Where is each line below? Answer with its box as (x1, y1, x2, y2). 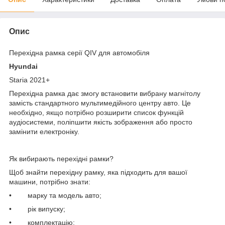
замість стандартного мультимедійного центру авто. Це (9, 99, 191, 107)
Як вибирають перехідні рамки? (9, 155, 114, 163)
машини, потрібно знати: (9, 178, 90, 186)
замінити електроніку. (9, 128, 79, 136)
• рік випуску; (9, 205, 65, 213)
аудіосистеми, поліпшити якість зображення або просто (9, 118, 192, 127)
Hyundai (9, 62, 38, 71)
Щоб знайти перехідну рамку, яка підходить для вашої (9, 168, 187, 177)
